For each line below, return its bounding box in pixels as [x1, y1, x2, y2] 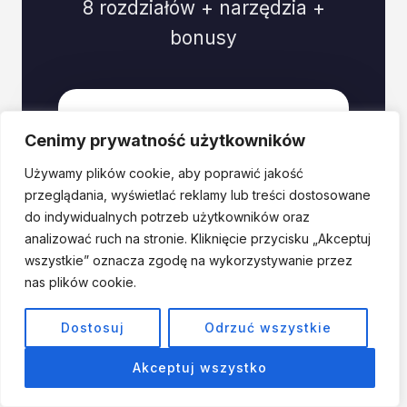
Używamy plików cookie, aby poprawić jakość [25, 165, 303, 181]
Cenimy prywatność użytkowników [25, 131, 305, 150]
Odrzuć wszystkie [204, 320, 332, 335]
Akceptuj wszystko [133, 360, 267, 375]
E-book [155, 135, 252, 168]
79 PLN [126, 321, 281, 375]
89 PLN [157, 258, 250, 291]
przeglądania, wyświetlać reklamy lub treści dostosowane [25, 187, 371, 203]
